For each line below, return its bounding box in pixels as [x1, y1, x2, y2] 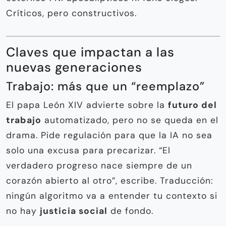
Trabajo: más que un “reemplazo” [6, 79, 205, 94]
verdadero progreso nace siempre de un [6, 160, 192, 172]
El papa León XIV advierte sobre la [6, 99, 168, 111]
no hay [6, 205, 40, 217]
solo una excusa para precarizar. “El [6, 145, 171, 156]
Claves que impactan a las [6, 44, 175, 61]
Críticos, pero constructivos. [6, 8, 137, 19]
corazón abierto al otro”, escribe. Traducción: [6, 175, 213, 187]
